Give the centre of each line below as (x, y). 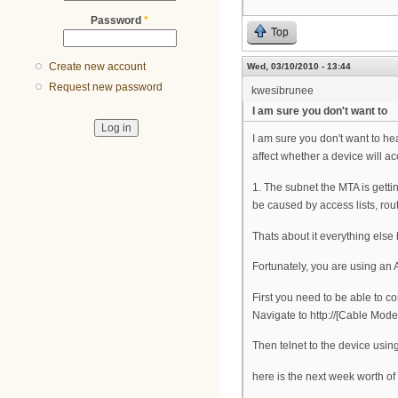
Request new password (106, 88)
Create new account (98, 67)
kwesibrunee (283, 91)
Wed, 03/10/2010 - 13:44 (299, 67)
